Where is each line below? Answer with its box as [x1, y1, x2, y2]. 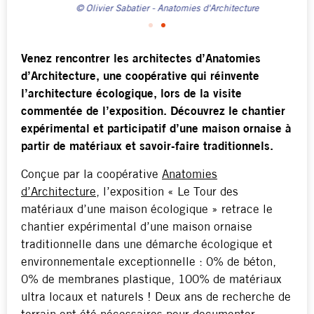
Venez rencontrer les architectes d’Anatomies [21, 53, 261, 66]
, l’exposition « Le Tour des [96, 186, 238, 198]
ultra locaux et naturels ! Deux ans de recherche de [21, 291, 291, 303]
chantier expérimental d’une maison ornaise [21, 221, 252, 233]
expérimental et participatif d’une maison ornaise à [21, 123, 292, 136]
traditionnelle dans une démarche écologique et [21, 238, 273, 251]
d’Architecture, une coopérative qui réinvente [21, 71, 259, 83]
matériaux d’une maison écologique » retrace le [21, 203, 273, 216]
